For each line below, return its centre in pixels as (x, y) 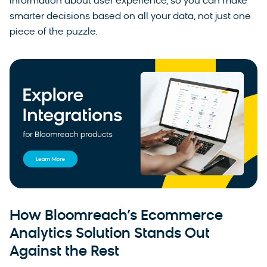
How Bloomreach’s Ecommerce (116, 217)
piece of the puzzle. (54, 32)
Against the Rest (64, 252)
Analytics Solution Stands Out (110, 235)
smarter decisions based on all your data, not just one (130, 16)
